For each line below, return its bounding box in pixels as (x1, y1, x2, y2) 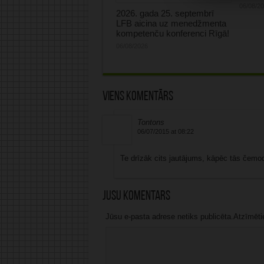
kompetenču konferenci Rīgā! (115, 28, 229, 39)
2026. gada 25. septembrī (115, 8, 214, 19)
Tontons (137, 118, 164, 127)
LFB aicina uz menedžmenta (115, 18, 226, 29)
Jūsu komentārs (102, 190, 170, 204)
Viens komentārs (102, 90, 173, 104)
